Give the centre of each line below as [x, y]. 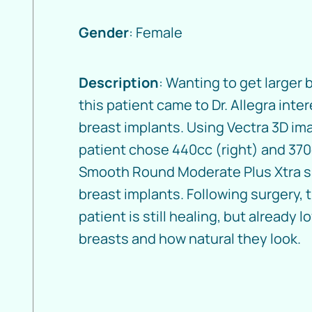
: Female [156, 32]
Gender [104, 32]
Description [119, 83]
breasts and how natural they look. [190, 239]
